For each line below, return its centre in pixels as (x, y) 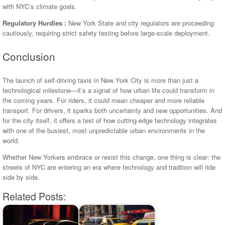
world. (11, 141)
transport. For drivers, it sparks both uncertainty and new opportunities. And (112, 110)
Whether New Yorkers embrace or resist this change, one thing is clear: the (111, 157)
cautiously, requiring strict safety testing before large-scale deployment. (106, 33)
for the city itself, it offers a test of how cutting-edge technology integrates (110, 121)
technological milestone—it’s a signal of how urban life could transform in (108, 90)
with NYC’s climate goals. (40, 6)
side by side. (21, 177)
